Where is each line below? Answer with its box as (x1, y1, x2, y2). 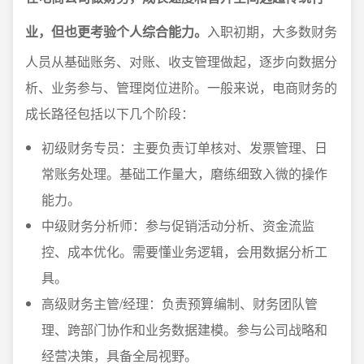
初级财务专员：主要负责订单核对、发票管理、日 (41, 138, 327, 157)
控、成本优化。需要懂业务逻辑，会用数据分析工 (41, 242, 327, 261)
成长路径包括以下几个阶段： (25, 104, 194, 123)
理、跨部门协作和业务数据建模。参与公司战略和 (41, 320, 327, 339)
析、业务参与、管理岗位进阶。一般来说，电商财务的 (25, 78, 337, 97)
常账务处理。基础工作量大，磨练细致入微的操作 (41, 164, 327, 183)
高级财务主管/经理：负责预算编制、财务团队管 (41, 294, 318, 313)
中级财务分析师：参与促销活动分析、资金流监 (41, 216, 314, 235)
